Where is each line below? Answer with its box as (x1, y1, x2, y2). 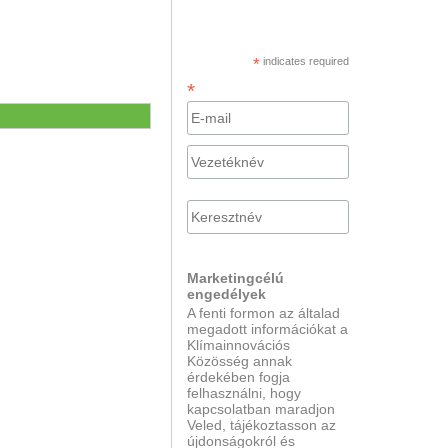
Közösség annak (187, 352, 293, 369)
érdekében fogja (187, 368, 291, 385)
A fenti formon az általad (187, 304, 341, 321)
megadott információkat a (187, 320, 349, 337)
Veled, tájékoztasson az (187, 416, 337, 433)
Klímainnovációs (187, 336, 291, 353)
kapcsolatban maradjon (187, 400, 336, 417)
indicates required (260, 54, 350, 67)
